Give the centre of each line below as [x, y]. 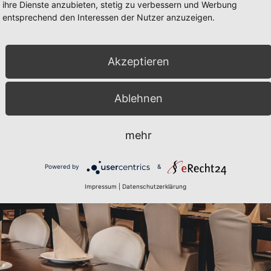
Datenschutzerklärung [154, 186]
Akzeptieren [139, 61]
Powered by [62, 167]
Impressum [101, 186]
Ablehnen [139, 98]
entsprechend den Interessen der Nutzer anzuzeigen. [109, 17]
